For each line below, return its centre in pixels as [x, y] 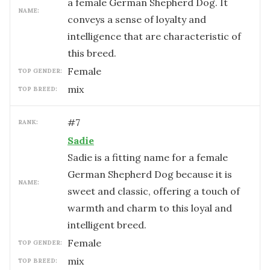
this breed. [92, 53]
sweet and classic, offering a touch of [154, 191]
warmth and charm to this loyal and [150, 208]
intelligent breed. [107, 225]
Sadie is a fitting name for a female [148, 157]
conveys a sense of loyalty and [137, 19]
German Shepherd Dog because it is [150, 174]
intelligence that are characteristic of [154, 36]
